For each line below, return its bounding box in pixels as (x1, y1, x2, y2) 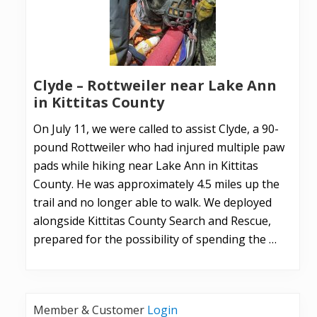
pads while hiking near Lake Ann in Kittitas (33, 158, 258, 174)
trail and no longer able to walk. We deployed (33, 195, 272, 211)
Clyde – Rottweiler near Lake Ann (33, 76, 277, 96)
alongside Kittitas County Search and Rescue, (33, 213, 271, 229)
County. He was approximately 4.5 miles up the (33, 176, 279, 192)
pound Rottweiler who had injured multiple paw (33, 139, 284, 156)
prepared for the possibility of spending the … (33, 231, 277, 248)
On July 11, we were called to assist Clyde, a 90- (33, 121, 279, 137)
